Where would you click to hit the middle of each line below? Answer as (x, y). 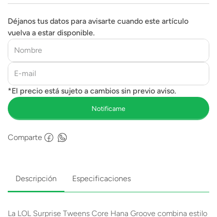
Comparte (25, 137)
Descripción (36, 178)
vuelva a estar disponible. (51, 33)
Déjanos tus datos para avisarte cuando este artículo (98, 21)
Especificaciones (101, 178)
